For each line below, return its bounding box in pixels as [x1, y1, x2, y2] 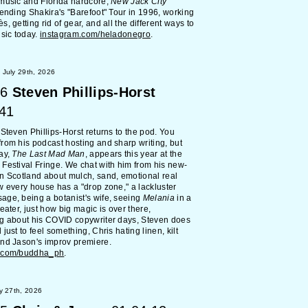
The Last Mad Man [12, 149, 85, 159]
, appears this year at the [85, 149, 182, 159]
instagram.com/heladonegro [40, 30, 151, 39]
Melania [142, 193, 175, 203]
